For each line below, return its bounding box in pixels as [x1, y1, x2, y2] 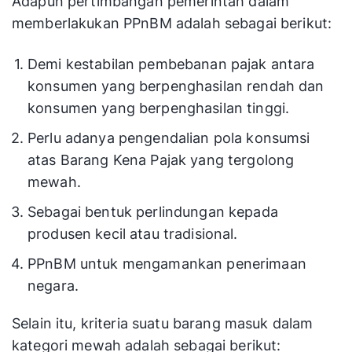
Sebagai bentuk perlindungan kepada [27, 203, 278, 221]
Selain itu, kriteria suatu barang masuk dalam [12, 315, 313, 332]
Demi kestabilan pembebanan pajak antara [27, 56, 315, 73]
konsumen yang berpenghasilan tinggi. [27, 100, 290, 117]
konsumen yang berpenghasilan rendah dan [27, 78, 324, 95]
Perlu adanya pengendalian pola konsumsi [27, 130, 310, 147]
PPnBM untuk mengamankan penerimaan [27, 255, 306, 273]
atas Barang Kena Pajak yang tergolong [27, 152, 295, 169]
